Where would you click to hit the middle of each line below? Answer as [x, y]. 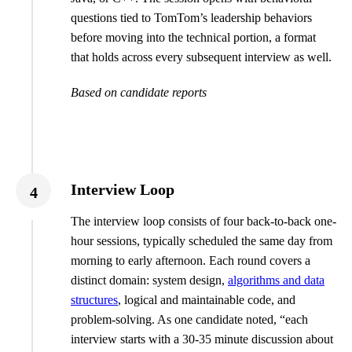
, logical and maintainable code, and [207, 300]
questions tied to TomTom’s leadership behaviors [191, 18]
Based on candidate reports [139, 93]
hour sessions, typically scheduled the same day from [202, 241]
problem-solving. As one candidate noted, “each [189, 320]
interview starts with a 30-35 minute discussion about [202, 339]
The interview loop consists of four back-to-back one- [203, 222]
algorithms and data [276, 280]
